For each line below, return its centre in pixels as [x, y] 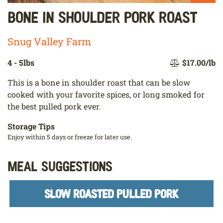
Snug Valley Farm [49, 42]
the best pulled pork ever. [54, 107]
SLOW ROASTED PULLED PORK [111, 194]
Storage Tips [31, 126]
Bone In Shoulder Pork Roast [103, 17]
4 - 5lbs [21, 63]
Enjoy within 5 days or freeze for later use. [70, 137]
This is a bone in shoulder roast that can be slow [99, 83]
